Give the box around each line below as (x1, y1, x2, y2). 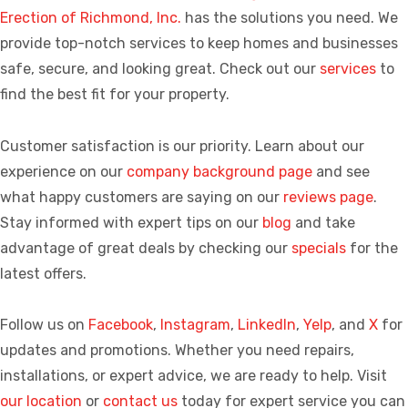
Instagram (160, 316, 230, 333)
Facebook (88, 316, 153, 333)
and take (291, 213, 355, 231)
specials (291, 239, 346, 257)
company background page (127, 162, 312, 180)
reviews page (283, 188, 373, 206)
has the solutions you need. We (181, 9, 398, 27)
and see (312, 162, 370, 180)
